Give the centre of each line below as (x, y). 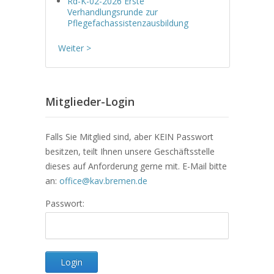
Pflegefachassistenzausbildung (128, 23)
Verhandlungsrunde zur (113, 12)
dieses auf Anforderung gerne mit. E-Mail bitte (136, 166)
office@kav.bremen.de (103, 180)
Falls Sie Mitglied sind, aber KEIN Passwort (129, 136)
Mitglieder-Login (90, 101)
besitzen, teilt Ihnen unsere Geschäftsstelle (130, 151)
